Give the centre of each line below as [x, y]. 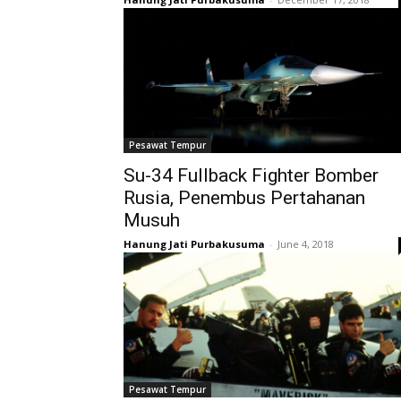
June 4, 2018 [306, 244]
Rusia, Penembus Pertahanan [244, 198]
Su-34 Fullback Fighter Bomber [251, 175]
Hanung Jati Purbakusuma [194, 244]
